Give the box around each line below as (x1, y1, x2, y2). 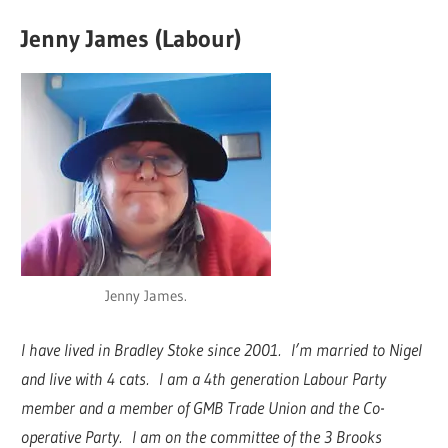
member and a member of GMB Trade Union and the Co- (21, 396, 385, 418)
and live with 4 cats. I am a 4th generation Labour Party (21, 367, 387, 389)
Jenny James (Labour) (21, 23, 242, 53)
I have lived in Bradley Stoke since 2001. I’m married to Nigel (21, 338, 423, 360)
